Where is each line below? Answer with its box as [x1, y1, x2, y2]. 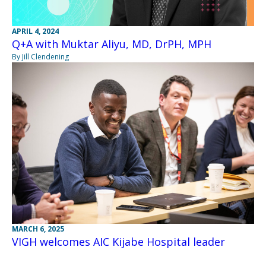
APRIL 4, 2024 [12, 26, 59, 36]
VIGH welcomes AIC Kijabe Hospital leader [12, 235, 225, 249]
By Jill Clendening [12, 52, 69, 62]
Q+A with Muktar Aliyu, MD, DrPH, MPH [12, 37, 211, 51]
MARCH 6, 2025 [12, 224, 64, 234]
